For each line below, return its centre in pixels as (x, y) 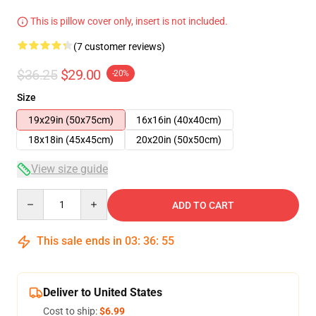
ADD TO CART (203, 205)
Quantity (36, 195)
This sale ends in (79, 241)
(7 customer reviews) (119, 47)
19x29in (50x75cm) (71, 120)
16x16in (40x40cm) (179, 120)
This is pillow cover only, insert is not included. (128, 21)
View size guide (69, 169)
